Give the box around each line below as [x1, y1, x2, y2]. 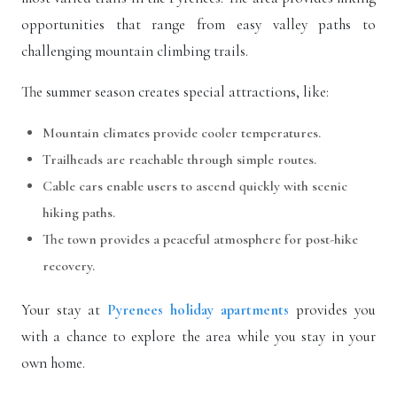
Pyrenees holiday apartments [107, 300, 289, 319]
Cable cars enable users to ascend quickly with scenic [43, 177, 347, 195]
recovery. [43, 257, 95, 275]
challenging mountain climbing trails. [21, 42, 248, 60]
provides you [289, 300, 376, 319]
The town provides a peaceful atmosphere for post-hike [43, 230, 358, 248]
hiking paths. [43, 204, 115, 222]
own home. [21, 354, 85, 372]
